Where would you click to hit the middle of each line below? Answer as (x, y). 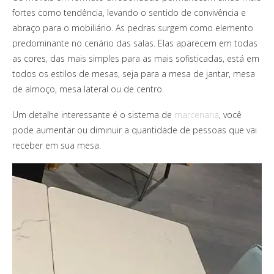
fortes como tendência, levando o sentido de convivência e (129, 12)
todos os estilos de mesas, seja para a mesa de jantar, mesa (134, 73)
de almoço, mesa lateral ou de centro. (88, 89)
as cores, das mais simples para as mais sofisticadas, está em (136, 58)
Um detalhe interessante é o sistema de (93, 114)
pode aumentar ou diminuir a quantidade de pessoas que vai (135, 130)
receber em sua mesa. (57, 145)
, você (230, 114)
